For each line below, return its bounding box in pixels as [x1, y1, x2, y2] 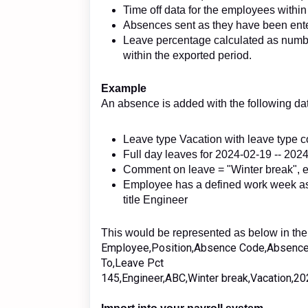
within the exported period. [123, 49, 252, 61]
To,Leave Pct [101, 256, 164, 269]
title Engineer [123, 193, 188, 206]
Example [101, 82, 146, 94]
